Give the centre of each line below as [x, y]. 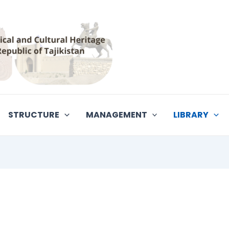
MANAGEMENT [116, 115]
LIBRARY [191, 115]
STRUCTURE [34, 115]
